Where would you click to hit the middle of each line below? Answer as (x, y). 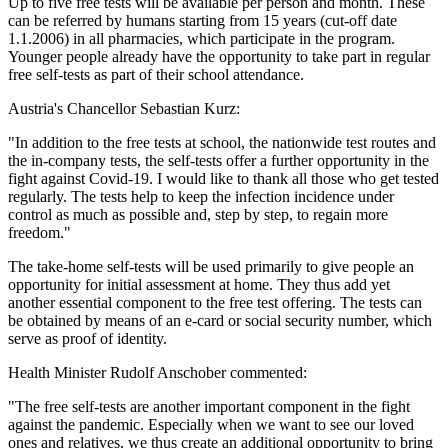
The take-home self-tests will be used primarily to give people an (211, 267)
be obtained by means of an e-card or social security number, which (220, 321)
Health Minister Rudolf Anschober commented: (157, 373)
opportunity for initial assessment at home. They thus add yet (199, 285)
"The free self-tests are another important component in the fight (209, 407)
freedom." (39, 233)
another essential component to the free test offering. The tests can (215, 303)
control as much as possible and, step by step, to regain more (198, 215)
